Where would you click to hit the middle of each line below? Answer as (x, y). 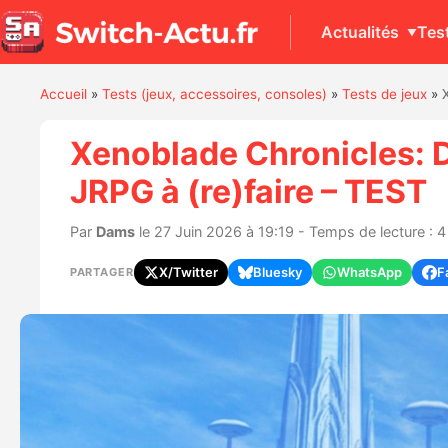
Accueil (63, 94)
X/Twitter (188, 271)
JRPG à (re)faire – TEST (248, 192)
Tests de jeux (384, 94)
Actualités (360, 31)
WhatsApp (369, 271)
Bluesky (277, 271)
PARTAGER (101, 271)
